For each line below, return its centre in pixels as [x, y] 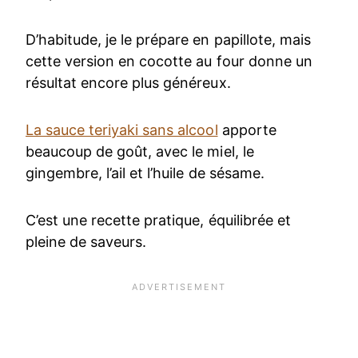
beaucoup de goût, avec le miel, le [140, 151]
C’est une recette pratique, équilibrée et [158, 220]
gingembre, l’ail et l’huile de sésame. [145, 173]
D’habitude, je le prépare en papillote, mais [168, 39]
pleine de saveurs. [86, 241]
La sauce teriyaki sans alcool [122, 129]
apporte [247, 129]
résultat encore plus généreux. [128, 82]
